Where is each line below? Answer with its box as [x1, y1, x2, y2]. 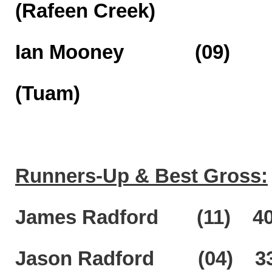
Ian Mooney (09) [15, 41, 246, 64]
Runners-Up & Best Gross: [15, 165, 268, 188]
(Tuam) [15, 82, 80, 105]
